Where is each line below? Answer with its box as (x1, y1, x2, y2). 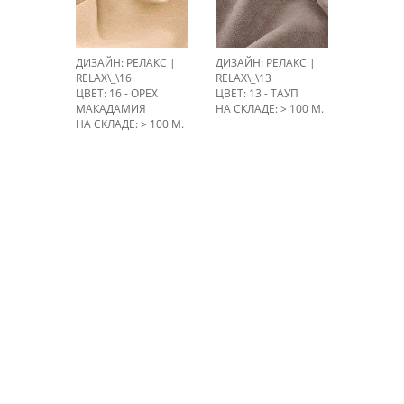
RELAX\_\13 (216, 70, 271, 86)
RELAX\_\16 (76, 70, 132, 86)
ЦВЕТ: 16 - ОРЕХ (76, 86, 158, 101)
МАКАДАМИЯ (76, 101, 146, 116)
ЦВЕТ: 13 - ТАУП (216, 86, 298, 101)
